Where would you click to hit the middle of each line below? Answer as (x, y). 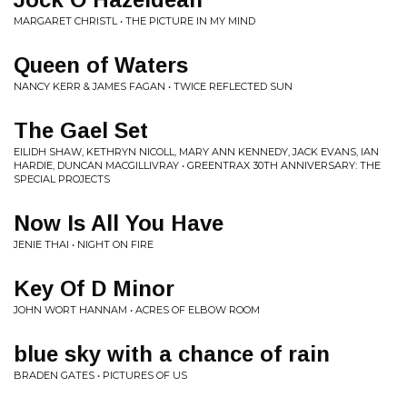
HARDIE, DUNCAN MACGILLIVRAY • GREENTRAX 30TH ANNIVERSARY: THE (197, 165)
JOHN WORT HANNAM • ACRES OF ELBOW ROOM (137, 310)
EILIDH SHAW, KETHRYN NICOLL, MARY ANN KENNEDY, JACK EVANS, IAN (196, 152)
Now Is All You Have (119, 223)
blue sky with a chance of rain (172, 354)
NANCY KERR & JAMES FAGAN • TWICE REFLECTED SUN (153, 86)
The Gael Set (81, 130)
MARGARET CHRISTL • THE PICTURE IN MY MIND (134, 21)
